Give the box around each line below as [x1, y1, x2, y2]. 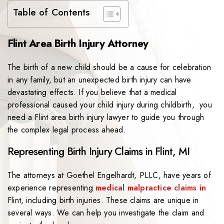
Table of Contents [13, 5, 90, 19]
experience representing [7, 182, 96, 194]
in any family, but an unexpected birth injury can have [7, 74, 191, 86]
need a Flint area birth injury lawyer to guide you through [7, 111, 204, 123]
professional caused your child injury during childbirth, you [7, 99, 212, 111]
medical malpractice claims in [95, 182, 206, 194]
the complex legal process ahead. [7, 124, 126, 136]
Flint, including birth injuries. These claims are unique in [7, 194, 199, 206]
